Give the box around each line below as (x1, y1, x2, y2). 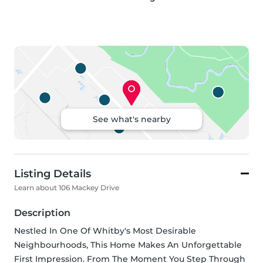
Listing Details (14, 167, 91, 181)
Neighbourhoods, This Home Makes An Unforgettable (14, 240, 242, 251)
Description (14, 207, 70, 219)
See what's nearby (92, 114, 171, 125)
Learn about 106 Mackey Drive (14, 183, 119, 193)
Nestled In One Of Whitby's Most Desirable (14, 225, 196, 237)
